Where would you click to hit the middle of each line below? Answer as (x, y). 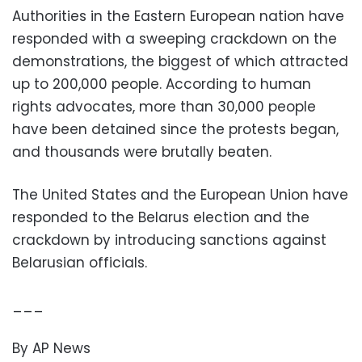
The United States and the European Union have (180, 195)
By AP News (51, 349)
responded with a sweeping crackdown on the (175, 39)
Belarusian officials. (80, 263)
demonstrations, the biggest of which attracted (180, 62)
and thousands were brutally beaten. (142, 152)
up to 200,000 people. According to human (162, 84)
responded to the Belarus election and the (161, 218)
